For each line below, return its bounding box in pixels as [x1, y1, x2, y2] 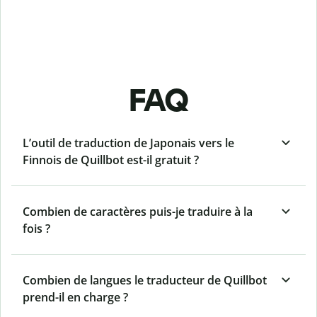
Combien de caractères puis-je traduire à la [23, 204, 253, 220]
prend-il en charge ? [23, 289, 128, 306]
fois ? [23, 221, 50, 237]
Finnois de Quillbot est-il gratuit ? [23, 152, 199, 168]
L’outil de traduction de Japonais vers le [23, 135, 234, 151]
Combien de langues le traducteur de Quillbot [23, 272, 267, 289]
